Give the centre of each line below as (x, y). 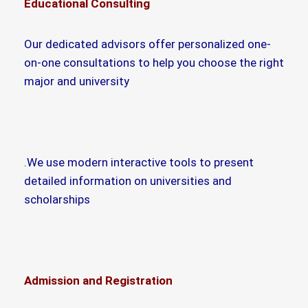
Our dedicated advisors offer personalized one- (147, 44)
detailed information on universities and (128, 180)
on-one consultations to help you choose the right (154, 62)
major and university (77, 81)
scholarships (57, 199)
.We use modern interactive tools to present (139, 162)
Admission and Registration (98, 280)
